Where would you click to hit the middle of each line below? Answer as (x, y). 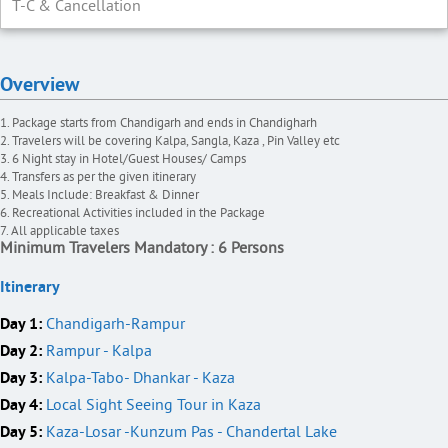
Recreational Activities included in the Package (138, 213)
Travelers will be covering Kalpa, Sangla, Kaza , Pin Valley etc (176, 141)
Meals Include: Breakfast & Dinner (105, 195)
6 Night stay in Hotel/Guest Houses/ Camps (129, 159)
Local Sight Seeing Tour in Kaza (151, 405)
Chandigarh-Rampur (113, 324)
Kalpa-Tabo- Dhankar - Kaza (138, 378)
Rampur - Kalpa (97, 351)
